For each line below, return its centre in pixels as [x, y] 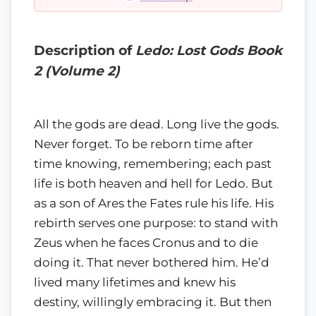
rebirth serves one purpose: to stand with [156, 223]
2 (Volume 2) [77, 71]
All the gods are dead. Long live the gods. [157, 124]
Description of [85, 50]
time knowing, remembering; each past [153, 163]
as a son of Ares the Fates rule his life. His [154, 203]
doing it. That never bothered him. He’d [152, 262]
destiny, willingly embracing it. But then [153, 302]
